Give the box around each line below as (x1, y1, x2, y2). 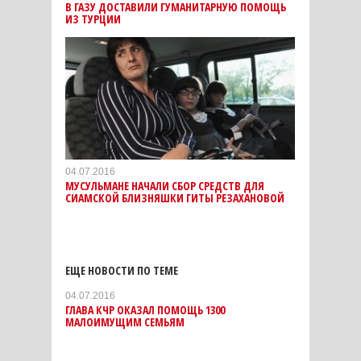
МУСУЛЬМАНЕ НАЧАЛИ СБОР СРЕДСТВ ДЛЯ (65, 177, 264, 193)
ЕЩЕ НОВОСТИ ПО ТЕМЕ (65, 262, 178, 278)
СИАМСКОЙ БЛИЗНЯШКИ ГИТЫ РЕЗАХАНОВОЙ (65, 189, 284, 205)
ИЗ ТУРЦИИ (65, 10, 121, 27)
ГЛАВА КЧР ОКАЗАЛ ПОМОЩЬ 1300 (65, 301, 225, 317)
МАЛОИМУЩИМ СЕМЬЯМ (65, 313, 185, 330)
